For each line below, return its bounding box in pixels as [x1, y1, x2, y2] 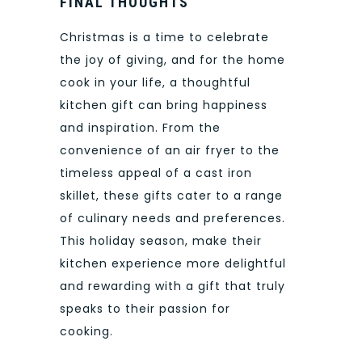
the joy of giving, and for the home [60, 52, 285, 69]
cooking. [60, 323, 113, 340]
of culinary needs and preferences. [60, 210, 285, 227]
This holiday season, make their [60, 233, 262, 250]
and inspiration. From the [60, 120, 221, 137]
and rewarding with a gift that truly [60, 278, 285, 295]
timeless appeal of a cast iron [60, 165, 252, 182]
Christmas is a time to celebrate [60, 29, 269, 46]
